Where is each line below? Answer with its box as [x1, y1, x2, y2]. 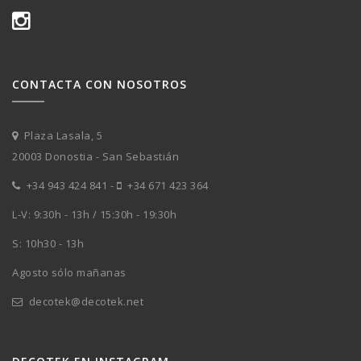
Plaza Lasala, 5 [21, 127, 102, 143]
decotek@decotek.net [28, 293, 143, 309]
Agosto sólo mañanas [12, 264, 127, 280]
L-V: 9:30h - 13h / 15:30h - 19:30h [12, 206, 176, 222]
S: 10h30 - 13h [12, 235, 84, 251]
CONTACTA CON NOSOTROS [12, 76, 187, 92]
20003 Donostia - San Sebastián [12, 148, 179, 164]
